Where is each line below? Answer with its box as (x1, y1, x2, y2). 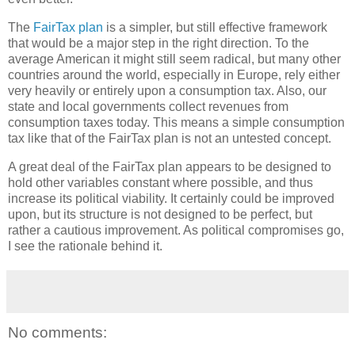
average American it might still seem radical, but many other (8, 52, 341, 66)
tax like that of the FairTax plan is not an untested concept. (8, 131, 331, 145)
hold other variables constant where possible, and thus (8, 175, 313, 189)
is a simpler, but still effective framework (103, 20, 327, 34)
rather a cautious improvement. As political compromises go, (8, 223, 344, 237)
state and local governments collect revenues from (8, 99, 288, 113)
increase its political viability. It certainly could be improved (8, 191, 334, 205)
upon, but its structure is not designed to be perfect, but (8, 207, 312, 221)
